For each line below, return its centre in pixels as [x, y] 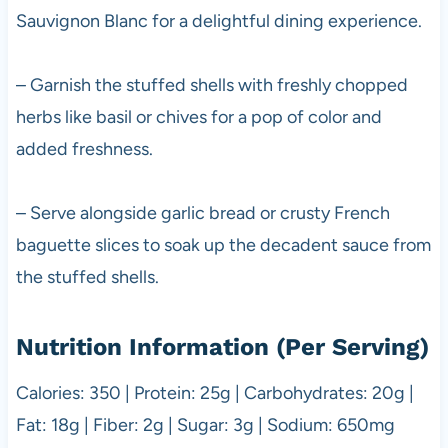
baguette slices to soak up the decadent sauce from [223, 244]
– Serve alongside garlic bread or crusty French [202, 212]
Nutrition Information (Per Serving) [222, 346]
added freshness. [84, 148]
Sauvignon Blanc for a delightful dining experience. [218, 20]
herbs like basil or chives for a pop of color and [198, 116]
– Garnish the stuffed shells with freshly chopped [211, 84]
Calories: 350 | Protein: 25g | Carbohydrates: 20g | [214, 392]
